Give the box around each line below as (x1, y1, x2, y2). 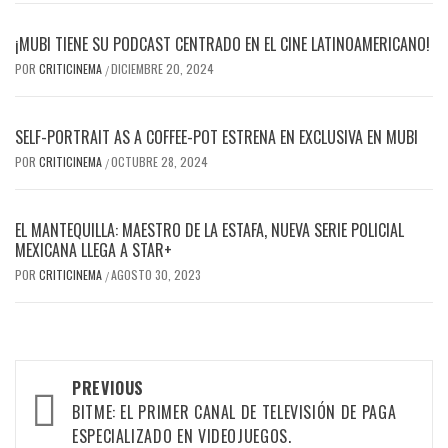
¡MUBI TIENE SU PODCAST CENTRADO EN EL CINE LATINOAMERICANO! (15, 32, 430, 57)
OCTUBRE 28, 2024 (111, 153, 208, 171)
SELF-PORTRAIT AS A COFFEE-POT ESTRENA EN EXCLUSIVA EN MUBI (15, 125, 418, 150)
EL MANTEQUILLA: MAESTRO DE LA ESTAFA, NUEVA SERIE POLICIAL (15, 218, 404, 243)
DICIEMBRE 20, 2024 (111, 60, 214, 78)
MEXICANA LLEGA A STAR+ (15, 238, 172, 263)
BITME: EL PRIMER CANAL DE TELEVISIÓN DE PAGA (72, 400, 397, 425)
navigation (25, 397, 140, 443)
